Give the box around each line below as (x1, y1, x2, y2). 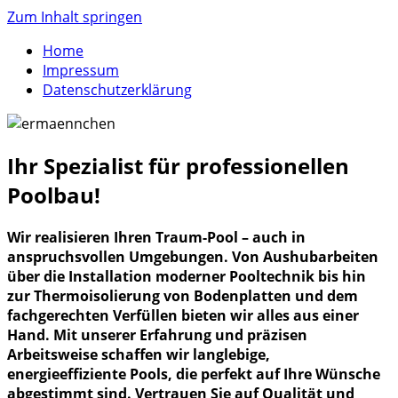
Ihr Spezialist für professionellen (7, 150, 349, 180)
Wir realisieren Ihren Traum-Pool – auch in (7, 227, 306, 247)
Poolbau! (7, 179, 100, 210)
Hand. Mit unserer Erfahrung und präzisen (7, 324, 307, 345)
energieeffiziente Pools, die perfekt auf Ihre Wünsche (7, 363, 380, 384)
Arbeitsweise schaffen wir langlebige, (7, 344, 270, 364)
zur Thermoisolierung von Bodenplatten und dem (7, 285, 358, 306)
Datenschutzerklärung (43, 80, 192, 99)
